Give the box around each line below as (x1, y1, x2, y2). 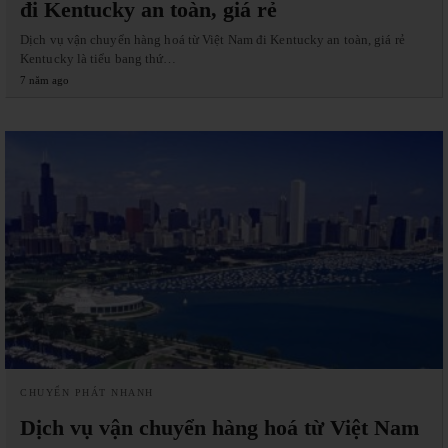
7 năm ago (20, 73, 69, 86)
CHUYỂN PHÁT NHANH (20, 386, 154, 398)
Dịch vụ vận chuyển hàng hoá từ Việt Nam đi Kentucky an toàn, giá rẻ (20, 31, 405, 47)
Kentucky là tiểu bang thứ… (20, 50, 177, 66)
